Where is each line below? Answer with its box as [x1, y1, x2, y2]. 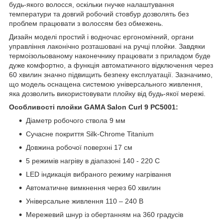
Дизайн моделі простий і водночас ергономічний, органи [9, 32, 194, 41]
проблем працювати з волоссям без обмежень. [9, 19, 163, 27]
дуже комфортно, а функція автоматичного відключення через [9, 61, 213, 69]
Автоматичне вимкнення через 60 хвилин [26, 183, 161, 192]
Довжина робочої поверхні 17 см [26, 143, 132, 151]
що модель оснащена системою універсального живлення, [9, 80, 203, 88]
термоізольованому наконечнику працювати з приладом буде [9, 51, 211, 60]
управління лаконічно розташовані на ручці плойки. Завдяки [9, 42, 205, 50]
